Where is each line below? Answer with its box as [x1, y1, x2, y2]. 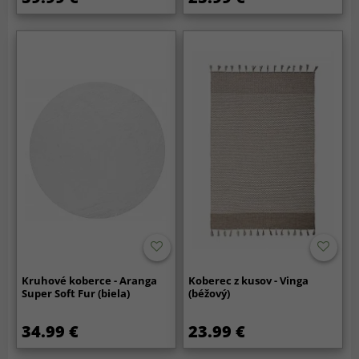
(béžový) [188, 285, 231, 301]
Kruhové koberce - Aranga [22, 272, 158, 288]
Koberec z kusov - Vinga [188, 272, 309, 288]
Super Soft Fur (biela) [22, 285, 131, 301]
